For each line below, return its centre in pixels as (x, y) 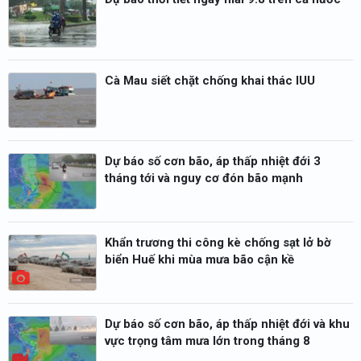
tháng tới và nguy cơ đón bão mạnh (204, 178)
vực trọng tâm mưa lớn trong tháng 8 (207, 340)
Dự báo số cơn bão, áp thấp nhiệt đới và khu (227, 324)
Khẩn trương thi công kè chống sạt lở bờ (218, 243)
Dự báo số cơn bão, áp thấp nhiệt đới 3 (213, 162)
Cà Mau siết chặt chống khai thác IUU (210, 80)
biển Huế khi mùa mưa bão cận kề (199, 260)
